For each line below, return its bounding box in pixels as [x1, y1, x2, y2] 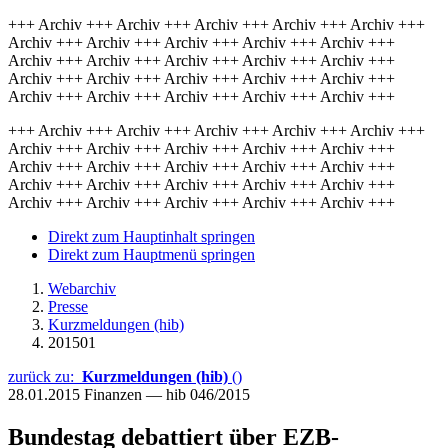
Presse [48, 298, 88, 315]
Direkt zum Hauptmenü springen [48, 246, 255, 263]
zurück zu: [8, 368, 82, 385]
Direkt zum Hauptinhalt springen [48, 228, 255, 245]
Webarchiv [48, 280, 116, 297]
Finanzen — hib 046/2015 [84, 386, 250, 403]
